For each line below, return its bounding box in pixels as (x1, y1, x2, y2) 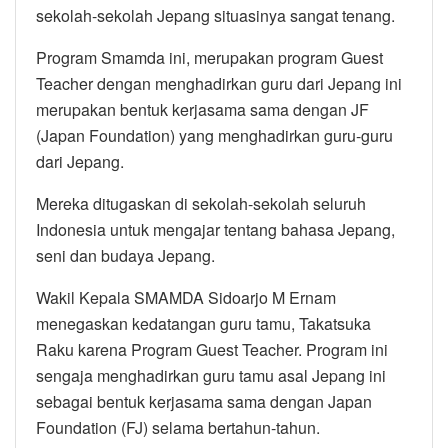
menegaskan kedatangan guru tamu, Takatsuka (36, 311, 371, 335)
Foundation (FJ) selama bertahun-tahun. (36, 415, 320, 439)
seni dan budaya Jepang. (36, 243, 215, 267)
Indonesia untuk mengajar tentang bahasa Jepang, (36, 217, 395, 241)
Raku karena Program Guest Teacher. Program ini (36, 337, 388, 361)
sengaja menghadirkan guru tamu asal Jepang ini (36, 363, 386, 387)
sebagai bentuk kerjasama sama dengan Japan (36, 389, 372, 413)
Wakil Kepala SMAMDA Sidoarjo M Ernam (36, 285, 336, 309)
